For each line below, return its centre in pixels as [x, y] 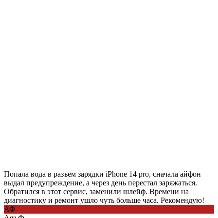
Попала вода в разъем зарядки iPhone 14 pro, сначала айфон [102, 174]
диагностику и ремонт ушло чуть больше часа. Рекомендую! [104, 200]
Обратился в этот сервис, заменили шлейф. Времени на [96, 191]
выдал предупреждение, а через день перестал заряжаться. [100, 182]
